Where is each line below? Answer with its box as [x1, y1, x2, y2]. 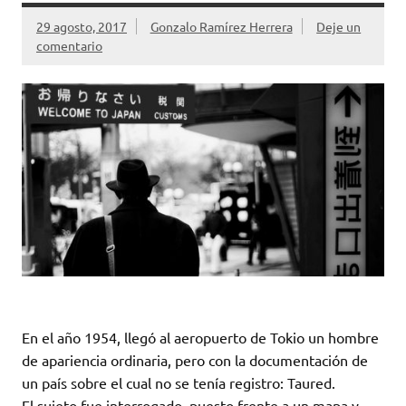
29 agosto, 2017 [36, 17, 127, 34]
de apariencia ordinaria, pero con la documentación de [22, 350, 368, 369]
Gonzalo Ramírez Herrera [150, 17, 293, 34]
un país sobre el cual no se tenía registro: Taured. [22, 372, 335, 391]
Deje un [316, 17, 362, 34]
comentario [36, 36, 102, 53]
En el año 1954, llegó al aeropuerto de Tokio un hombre [22, 327, 379, 346]
